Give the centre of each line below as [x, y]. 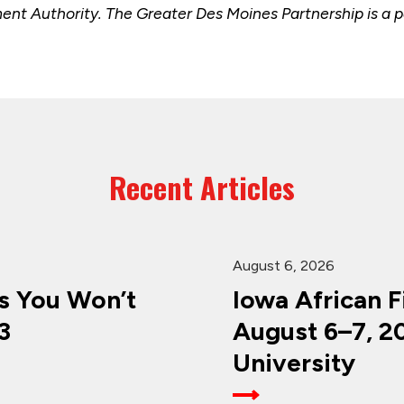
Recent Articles [202, 188]
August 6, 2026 [283, 266]
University [294, 363]
